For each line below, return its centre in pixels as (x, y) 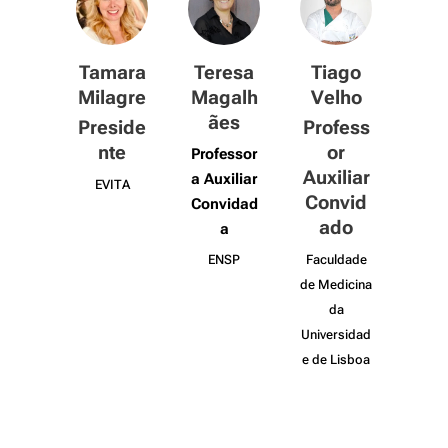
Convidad (224, 204)
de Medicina (336, 284)
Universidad (336, 334)
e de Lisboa (336, 359)
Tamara (112, 72)
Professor (224, 154)
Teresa (224, 72)
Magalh (224, 97)
